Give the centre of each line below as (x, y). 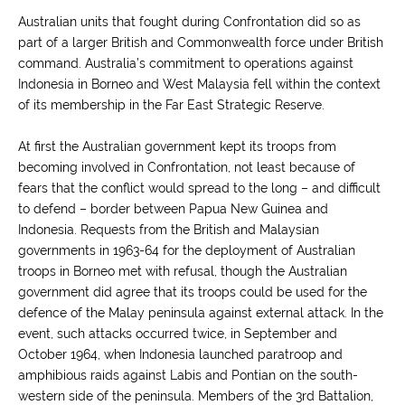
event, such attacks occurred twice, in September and (178, 334)
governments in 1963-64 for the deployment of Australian (187, 250)
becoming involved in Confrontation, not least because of (187, 167)
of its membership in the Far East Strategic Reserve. (171, 105)
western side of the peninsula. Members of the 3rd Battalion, (196, 396)
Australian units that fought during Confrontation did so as (189, 22)
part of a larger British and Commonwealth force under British (201, 42)
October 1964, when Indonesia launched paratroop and (180, 354)
